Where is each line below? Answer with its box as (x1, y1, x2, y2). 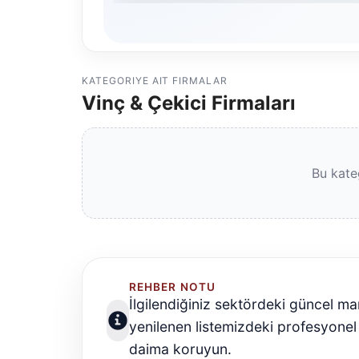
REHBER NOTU (129, 280, 216, 294)
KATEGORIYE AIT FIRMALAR (82, 75, 228, 87)
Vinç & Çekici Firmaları (82, 91, 296, 115)
